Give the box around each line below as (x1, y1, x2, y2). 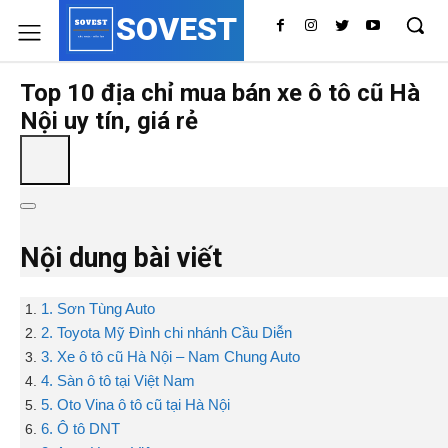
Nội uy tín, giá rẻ (20, 107, 198, 135)
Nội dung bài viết (20, 242, 222, 274)
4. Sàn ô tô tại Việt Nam (41, 372, 195, 389)
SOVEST (116, 9, 238, 48)
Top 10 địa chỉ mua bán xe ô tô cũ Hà (20, 79, 420, 107)
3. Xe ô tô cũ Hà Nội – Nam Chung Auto (41, 348, 300, 365)
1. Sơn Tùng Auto (41, 300, 155, 317)
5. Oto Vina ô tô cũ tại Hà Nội (41, 396, 230, 413)
